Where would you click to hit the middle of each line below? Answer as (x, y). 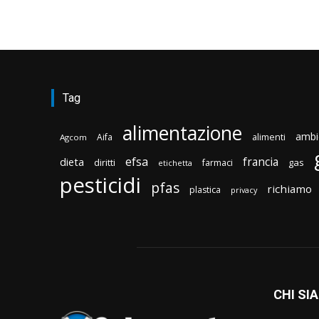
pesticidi (100, 185)
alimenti (269, 137)
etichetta (175, 163)
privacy (244, 190)
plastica (205, 190)
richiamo (289, 189)
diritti (105, 163)
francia (261, 162)
